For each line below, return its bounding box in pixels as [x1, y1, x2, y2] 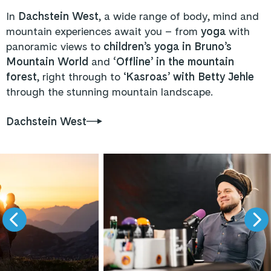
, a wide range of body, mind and [99, 9, 259, 22]
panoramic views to [6, 39, 103, 53]
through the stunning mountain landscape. [6, 85, 213, 98]
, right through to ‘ [37, 70, 126, 83]
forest [6, 70, 37, 83]
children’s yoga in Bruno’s [103, 39, 232, 53]
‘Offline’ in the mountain [113, 54, 234, 68]
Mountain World [6, 54, 91, 68]
